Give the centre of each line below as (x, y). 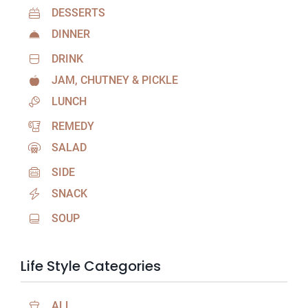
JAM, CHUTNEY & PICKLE (115, 80)
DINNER (71, 34)
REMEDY (73, 126)
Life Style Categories (91, 266)
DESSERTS (78, 13)
